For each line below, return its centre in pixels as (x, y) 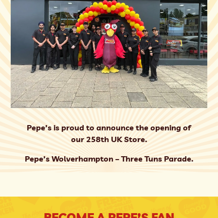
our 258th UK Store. (109, 139)
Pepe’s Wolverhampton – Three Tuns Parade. (109, 158)
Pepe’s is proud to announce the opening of (109, 127)
